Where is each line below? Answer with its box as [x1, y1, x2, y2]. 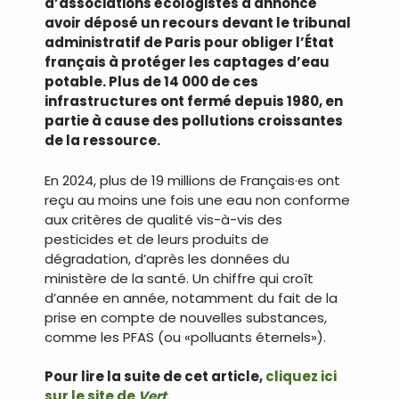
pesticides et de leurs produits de [45, 229, 269, 248]
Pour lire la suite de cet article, [45, 367, 265, 386]
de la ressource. [45, 131, 160, 150]
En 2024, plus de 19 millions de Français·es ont [45, 170, 340, 190]
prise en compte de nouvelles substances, [45, 307, 327, 327]
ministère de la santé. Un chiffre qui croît [45, 268, 313, 288]
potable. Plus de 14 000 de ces [45, 72, 258, 91]
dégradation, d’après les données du [45, 248, 289, 268]
